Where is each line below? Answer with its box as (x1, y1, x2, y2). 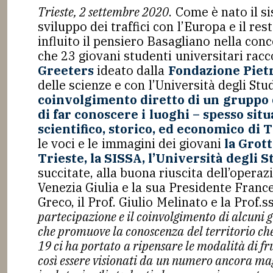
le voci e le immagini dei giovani (38, 135, 225, 152)
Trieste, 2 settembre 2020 (38, 4, 169, 20)
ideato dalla (97, 62, 165, 79)
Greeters (38, 62, 97, 79)
